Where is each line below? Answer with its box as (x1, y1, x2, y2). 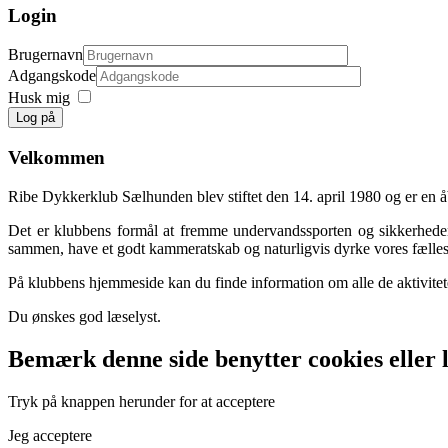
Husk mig (8, 89, 70, 107)
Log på (16, 110, 55, 126)
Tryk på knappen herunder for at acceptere (8, 392, 275, 410)
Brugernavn (8, 46, 83, 64)
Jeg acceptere (8, 426, 92, 444)
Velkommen (8, 147, 105, 169)
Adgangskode (8, 67, 96, 85)
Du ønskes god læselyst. (8, 307, 161, 325)
